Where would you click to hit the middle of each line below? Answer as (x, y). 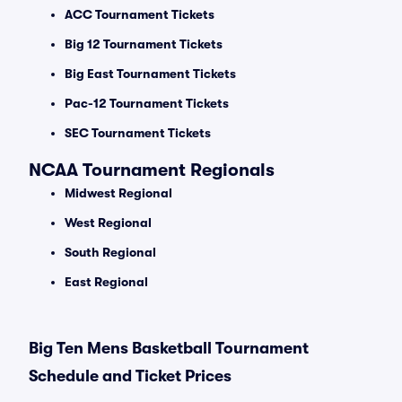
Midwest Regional (118, 193)
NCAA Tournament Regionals (152, 170)
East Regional (106, 282)
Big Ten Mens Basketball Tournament (169, 348)
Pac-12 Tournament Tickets (147, 103)
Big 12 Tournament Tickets (144, 44)
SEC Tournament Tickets (138, 133)
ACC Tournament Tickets (140, 14)
